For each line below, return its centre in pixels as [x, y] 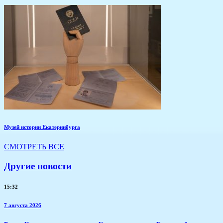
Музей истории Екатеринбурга [42, 127]
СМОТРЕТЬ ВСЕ [34, 146]
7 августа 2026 [23, 205]
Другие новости [38, 166]
